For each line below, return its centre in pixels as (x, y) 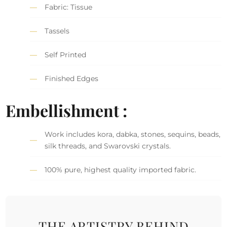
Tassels (57, 31)
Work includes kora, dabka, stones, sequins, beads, (133, 134)
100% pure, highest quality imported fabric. (121, 169)
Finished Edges (72, 78)
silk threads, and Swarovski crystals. (108, 146)
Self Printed (66, 54)
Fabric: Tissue (69, 7)
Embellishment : (67, 110)
